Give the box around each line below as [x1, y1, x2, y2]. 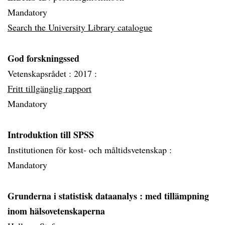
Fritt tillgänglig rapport [8, 82, 91, 94]
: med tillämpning [140, 189, 209, 202]
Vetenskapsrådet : [8, 67, 74, 79]
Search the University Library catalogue [8, 21, 152, 33]
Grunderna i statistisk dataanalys [8, 189, 140, 202]
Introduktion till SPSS [8, 128, 94, 141]
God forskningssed [8, 52, 79, 65]
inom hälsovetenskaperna [8, 204, 105, 217]
